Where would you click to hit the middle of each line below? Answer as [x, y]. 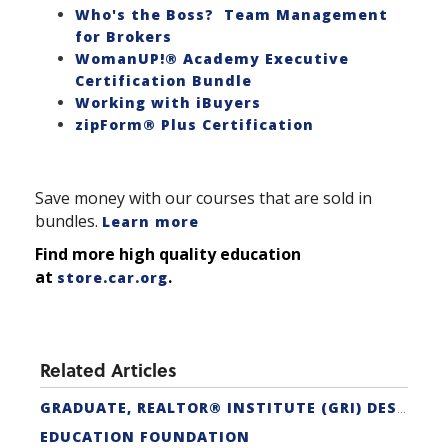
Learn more [150, 222]
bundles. [68, 221]
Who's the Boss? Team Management [231, 14]
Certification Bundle [163, 80]
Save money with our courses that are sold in [203, 198]
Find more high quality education [168, 253]
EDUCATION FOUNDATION [145, 436]
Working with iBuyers [168, 102]
